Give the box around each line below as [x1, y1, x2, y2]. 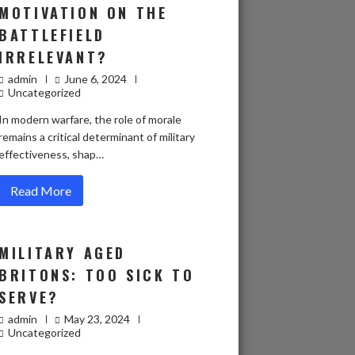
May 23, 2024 [64, 312, 131, 326]
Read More [10, 183, 72, 198]
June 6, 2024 [64, 72, 128, 86]
